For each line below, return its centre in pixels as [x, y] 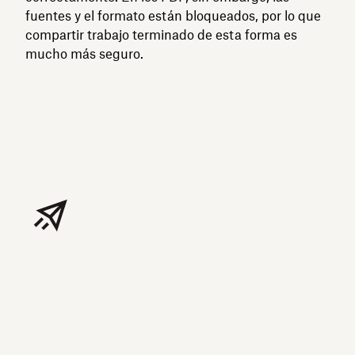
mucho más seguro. [84, 53]
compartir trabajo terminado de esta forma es [161, 34]
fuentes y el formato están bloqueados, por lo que [173, 15]
